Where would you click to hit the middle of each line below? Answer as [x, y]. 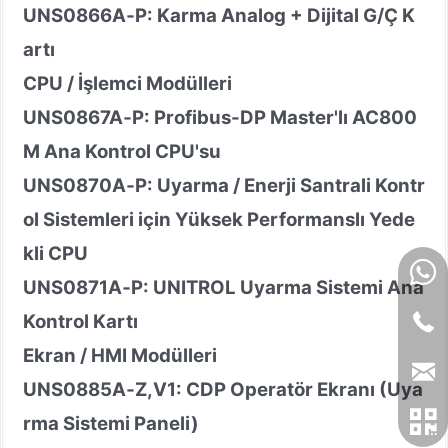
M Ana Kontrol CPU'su [122, 151]
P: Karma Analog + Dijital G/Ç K [275, 15]
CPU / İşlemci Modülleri [127, 83]
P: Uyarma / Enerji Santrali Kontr [280, 185]
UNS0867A [73, 117]
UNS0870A [74, 185]
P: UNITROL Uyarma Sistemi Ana [277, 287]
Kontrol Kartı [80, 321]
